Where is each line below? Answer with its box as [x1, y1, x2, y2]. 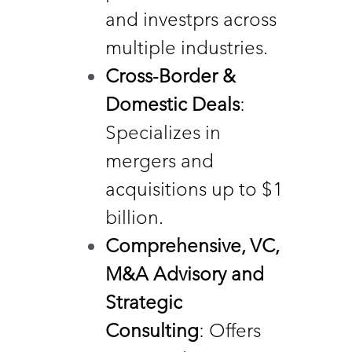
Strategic [105, 290, 182, 313]
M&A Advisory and [105, 262, 264, 285]
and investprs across [105, 7, 277, 31]
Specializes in [105, 120, 221, 144]
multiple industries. [105, 35, 272, 59]
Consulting [105, 318, 199, 342]
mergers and [105, 148, 214, 172]
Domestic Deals [105, 92, 240, 115]
